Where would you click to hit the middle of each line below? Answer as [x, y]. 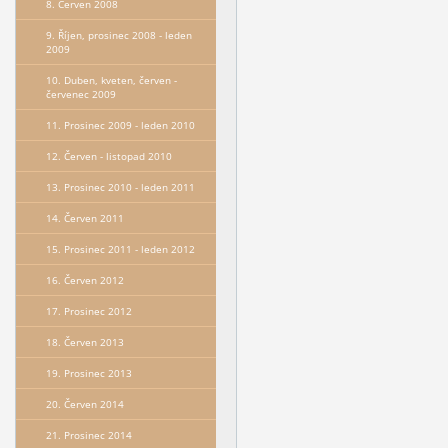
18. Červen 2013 [84, 341]
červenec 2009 [80, 93]
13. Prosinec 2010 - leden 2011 [120, 186]
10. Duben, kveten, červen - [111, 79]
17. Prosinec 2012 [88, 310]
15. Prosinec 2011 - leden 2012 [120, 248]
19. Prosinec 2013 [88, 372]
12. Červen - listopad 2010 [108, 155]
